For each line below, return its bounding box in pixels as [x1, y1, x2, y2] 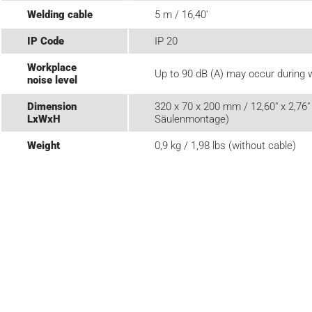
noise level [26, 73, 77, 86]
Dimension [26, 100, 77, 113]
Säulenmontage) [154, 112, 229, 125]
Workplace [26, 61, 77, 74]
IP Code [26, 34, 64, 47]
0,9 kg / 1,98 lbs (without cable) [154, 139, 296, 152]
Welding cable [26, 8, 93, 21]
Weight [26, 139, 60, 152]
